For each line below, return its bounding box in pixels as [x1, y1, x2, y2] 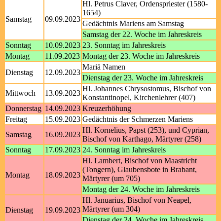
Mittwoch [5, 89, 36, 97]
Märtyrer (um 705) [82, 174, 140, 183]
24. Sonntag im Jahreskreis [82, 146, 166, 154]
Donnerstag [5, 104, 41, 112]
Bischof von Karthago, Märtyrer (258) [82, 135, 201, 143]
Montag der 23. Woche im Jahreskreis [82, 52, 200, 60]
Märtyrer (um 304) [82, 205, 140, 213]
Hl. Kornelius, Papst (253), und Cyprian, [82, 126, 209, 134]
